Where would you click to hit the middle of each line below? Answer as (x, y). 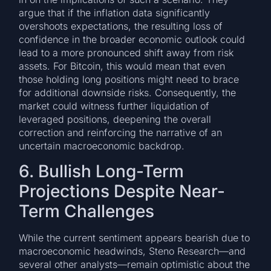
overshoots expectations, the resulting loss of (121, 26)
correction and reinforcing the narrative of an (121, 133)
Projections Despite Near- (122, 191)
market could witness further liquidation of (114, 106)
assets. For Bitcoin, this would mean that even (122, 66)
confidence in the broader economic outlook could (132, 40)
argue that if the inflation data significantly (115, 13)
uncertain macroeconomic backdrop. (102, 146)
